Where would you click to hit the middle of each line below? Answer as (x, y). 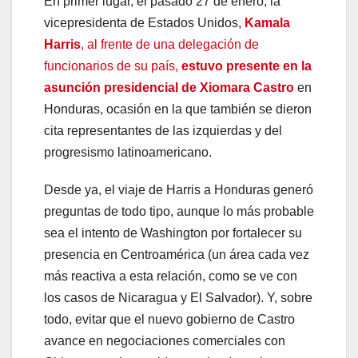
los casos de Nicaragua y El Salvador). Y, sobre (178, 298)
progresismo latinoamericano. (129, 153)
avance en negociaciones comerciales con (165, 341)
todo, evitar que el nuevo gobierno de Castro (169, 320)
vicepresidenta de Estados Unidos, (144, 23)
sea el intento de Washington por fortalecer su (173, 233)
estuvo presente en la (247, 66)
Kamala (267, 23)
